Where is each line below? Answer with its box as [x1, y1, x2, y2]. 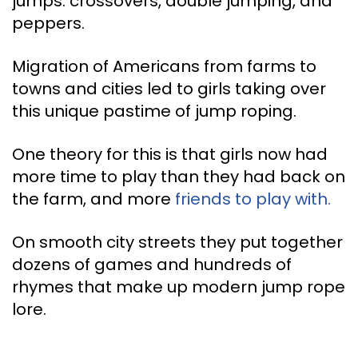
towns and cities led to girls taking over [12, 78, 326, 101]
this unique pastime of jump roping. [12, 100, 296, 123]
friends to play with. [175, 188, 331, 211]
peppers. [12, 12, 85, 35]
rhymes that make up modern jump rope [12, 276, 345, 299]
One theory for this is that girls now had [12, 143, 328, 166]
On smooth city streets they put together [12, 231, 343, 254]
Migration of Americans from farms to [12, 55, 316, 78]
